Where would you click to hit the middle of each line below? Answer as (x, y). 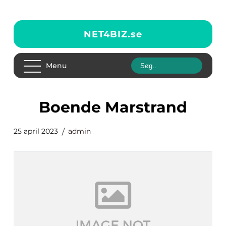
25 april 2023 (36, 131)
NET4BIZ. (107, 34)
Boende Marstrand (119, 107)
